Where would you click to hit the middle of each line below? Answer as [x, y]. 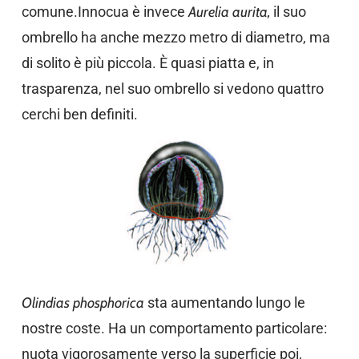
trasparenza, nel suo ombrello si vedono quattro [172, 89]
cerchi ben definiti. [79, 114]
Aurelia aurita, [229, 12]
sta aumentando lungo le [224, 303]
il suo [288, 12]
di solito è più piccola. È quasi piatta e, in [147, 63]
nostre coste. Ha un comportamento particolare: [174, 328]
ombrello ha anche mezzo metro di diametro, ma [175, 37]
